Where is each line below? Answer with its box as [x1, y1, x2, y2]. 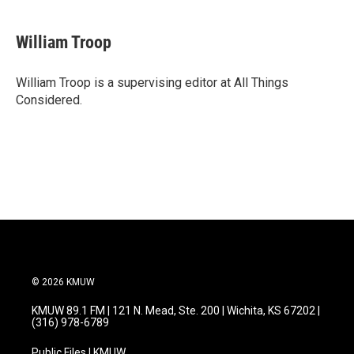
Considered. [16, 92, 82, 107]
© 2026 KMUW [32, 277, 95, 288]
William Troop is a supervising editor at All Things [16, 75, 288, 90]
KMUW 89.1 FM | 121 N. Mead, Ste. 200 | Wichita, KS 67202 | [32, 304, 320, 317]
